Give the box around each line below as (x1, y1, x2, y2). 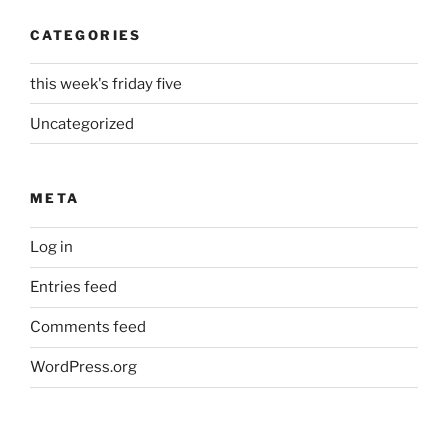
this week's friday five (30, 74, 182, 93)
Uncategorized (30, 114, 134, 133)
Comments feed (30, 318, 146, 336)
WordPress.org (30, 358, 137, 376)
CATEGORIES (30, 26, 142, 43)
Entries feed (30, 278, 117, 296)
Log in (30, 238, 73, 256)
